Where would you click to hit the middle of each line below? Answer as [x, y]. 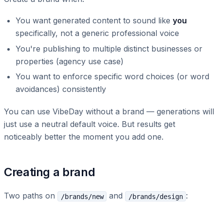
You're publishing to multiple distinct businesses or [109, 48]
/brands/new [82, 196]
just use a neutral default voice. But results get [90, 124]
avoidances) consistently [61, 89]
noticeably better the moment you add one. [84, 137]
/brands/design [155, 196]
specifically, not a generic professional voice [97, 33]
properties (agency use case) [70, 61]
